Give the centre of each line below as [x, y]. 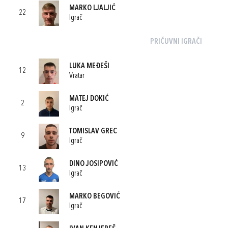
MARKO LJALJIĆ [92, 8]
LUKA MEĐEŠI [89, 66]
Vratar [77, 76]
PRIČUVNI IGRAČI [176, 42]
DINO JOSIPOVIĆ [94, 164]
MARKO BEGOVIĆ [95, 196]
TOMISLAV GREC [93, 131]
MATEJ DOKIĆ [89, 99]
